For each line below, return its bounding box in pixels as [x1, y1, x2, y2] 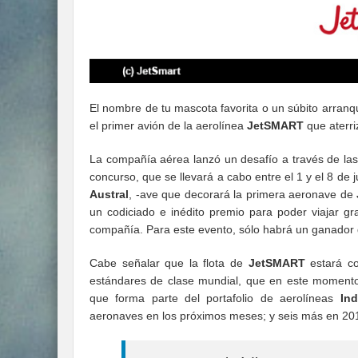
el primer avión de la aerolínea [89, 119, 247, 133]
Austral [89, 188, 129, 201]
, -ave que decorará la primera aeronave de [129, 188, 356, 201]
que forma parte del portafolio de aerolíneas [89, 292, 334, 305]
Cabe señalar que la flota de [89, 257, 249, 270]
